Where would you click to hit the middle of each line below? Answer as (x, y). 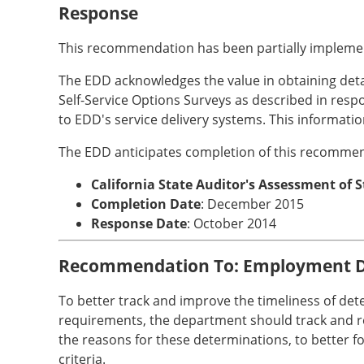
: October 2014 (232, 223)
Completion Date (146, 204)
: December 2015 (252, 204)
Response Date (139, 223)
